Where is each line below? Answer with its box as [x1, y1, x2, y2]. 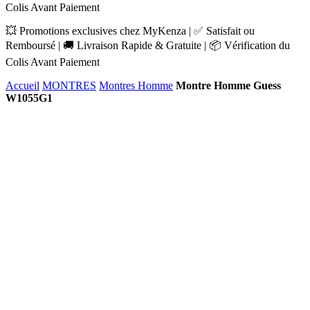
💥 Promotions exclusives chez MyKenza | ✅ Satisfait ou [6, 25, 255, 37]
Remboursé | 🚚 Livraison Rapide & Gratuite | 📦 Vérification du [6, 39, 290, 51]
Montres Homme [99, 80, 173, 91]
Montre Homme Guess [176, 80, 281, 91]
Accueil [6, 80, 39, 91]
